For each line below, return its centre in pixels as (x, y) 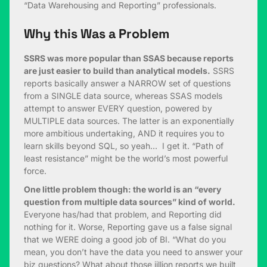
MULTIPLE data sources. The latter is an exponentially (129, 121)
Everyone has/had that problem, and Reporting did (123, 215)
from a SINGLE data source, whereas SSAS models (123, 96)
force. (35, 171)
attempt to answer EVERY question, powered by (118, 108)
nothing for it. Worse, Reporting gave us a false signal (128, 227)
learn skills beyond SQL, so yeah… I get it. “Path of (124, 146)
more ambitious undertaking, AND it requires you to (124, 133)
